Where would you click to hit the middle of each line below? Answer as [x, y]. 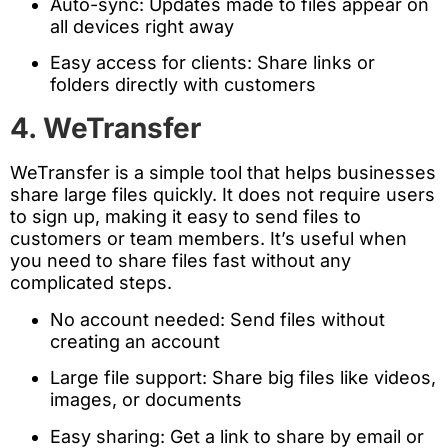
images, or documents [146, 400]
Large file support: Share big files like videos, [243, 378]
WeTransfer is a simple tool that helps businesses [223, 173]
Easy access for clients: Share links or [212, 62]
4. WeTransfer [105, 128]
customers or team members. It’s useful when [208, 239]
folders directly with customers [183, 84]
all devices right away [142, 26]
